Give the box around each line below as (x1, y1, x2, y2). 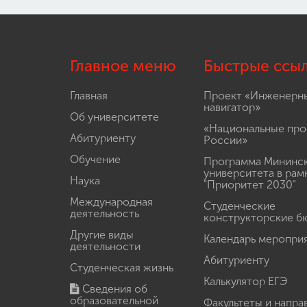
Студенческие (204, 199, 275, 212)
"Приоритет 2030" (204, 178, 296, 191)
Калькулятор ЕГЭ (204, 275, 287, 288)
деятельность (70, 207, 139, 220)
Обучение (70, 153, 121, 166)
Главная (70, 89, 108, 102)
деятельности (70, 240, 140, 253)
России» (204, 134, 247, 147)
